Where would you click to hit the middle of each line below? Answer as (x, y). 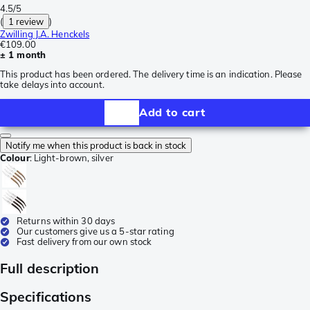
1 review (26, 21)
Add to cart (172, 112)
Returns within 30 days (66, 220)
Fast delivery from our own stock (84, 241)
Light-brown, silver (73, 157)
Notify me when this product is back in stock (96, 145)
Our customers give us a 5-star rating (95, 231)
